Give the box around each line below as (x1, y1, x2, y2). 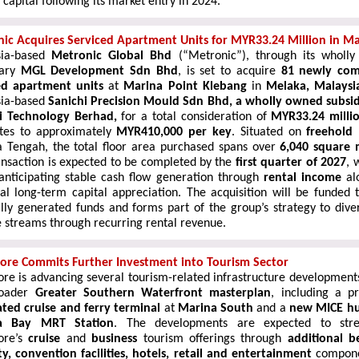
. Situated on (232, 126, 307, 139)
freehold (306, 126, 353, 139)
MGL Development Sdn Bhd (20, 65, 178, 78)
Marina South (177, 302, 257, 315)
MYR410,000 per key (116, 126, 232, 139)
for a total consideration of (121, 111, 272, 123)
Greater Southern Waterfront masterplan (34, 287, 272, 300)
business (91, 333, 143, 345)
